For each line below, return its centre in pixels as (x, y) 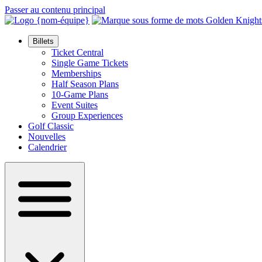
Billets (43, 41)
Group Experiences (87, 116)
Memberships (76, 73)
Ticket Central (77, 52)
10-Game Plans (80, 94)
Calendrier (47, 147)
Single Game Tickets (90, 63)
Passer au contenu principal (55, 10)
